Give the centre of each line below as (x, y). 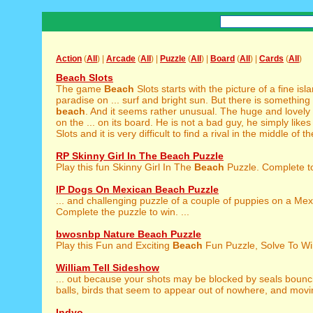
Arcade (121, 59)
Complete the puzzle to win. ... (123, 212)
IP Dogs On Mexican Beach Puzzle (137, 189)
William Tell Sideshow (108, 268)
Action (69, 59)
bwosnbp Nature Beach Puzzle (129, 234)
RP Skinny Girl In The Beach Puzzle (140, 156)
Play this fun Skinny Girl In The (125, 167)
